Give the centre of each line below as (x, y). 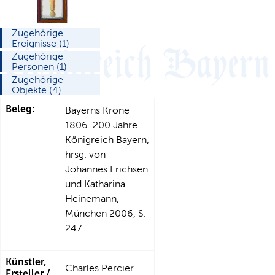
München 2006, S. (106, 213)
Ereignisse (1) (41, 43)
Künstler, (26, 261)
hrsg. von (85, 154)
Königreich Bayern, (107, 139)
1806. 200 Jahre (101, 125)
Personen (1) (39, 66)
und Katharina (95, 184)
